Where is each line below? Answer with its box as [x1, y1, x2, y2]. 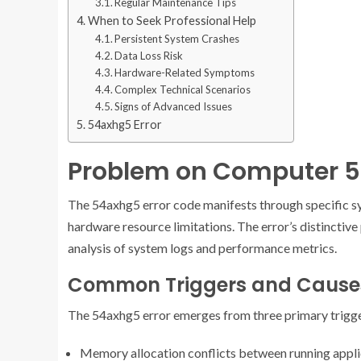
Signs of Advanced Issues [114, 99, 233, 113]
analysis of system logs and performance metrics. [68, 239, 337, 255]
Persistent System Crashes [114, 31, 240, 45]
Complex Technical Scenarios [114, 82, 251, 96]
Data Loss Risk [114, 48, 184, 62]
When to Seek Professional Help [87, 13, 256, 27]
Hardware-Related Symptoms [114, 65, 255, 79]
